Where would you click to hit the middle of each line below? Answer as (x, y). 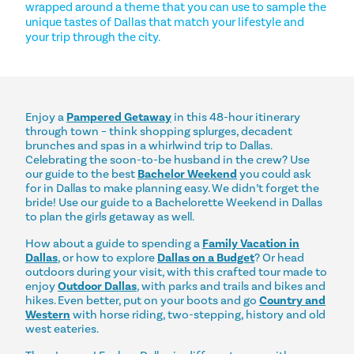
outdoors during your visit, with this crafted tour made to (176, 271)
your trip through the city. (93, 38)
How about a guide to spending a (114, 243)
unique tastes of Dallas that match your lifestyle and (165, 23)
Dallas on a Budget (206, 257)
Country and (292, 300)
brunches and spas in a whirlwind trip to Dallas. (149, 145)
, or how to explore (107, 257)
